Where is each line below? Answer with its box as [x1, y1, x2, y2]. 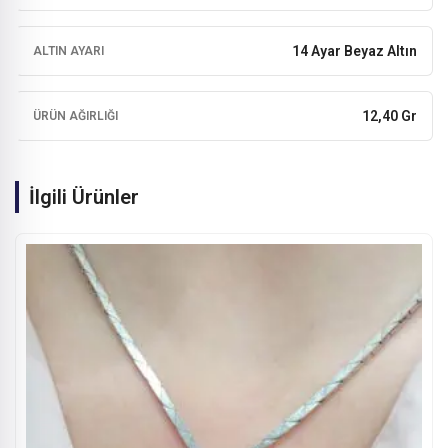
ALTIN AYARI [33, 43, 104, 58]
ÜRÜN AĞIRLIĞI [33, 108, 118, 123]
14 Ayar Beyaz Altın [292, 42, 417, 59]
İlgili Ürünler [29, 184, 139, 209]
